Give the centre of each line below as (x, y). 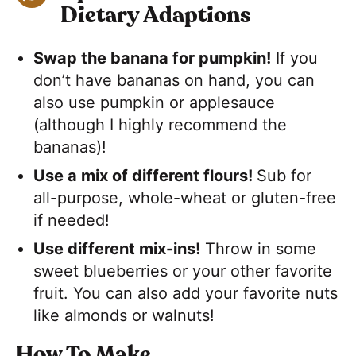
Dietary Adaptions (156, 15)
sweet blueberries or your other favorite (183, 271)
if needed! (72, 220)
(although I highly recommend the (161, 124)
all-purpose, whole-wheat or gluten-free (185, 197)
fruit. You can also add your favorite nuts (186, 293)
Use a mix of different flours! (145, 175)
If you (295, 58)
